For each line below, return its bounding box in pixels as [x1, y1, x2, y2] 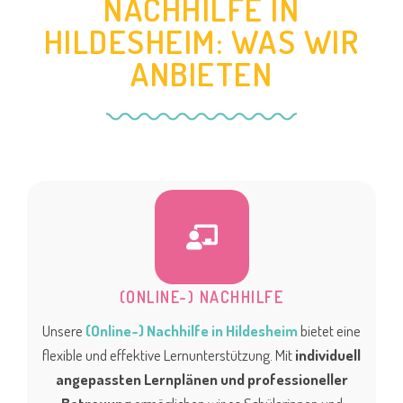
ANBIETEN [130, 53, 273, 95]
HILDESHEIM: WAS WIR [43, 21, 360, 63]
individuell [295, 345, 361, 365]
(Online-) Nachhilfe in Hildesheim [85, 321, 298, 341]
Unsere [42, 321, 85, 341]
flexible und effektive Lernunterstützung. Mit [42, 345, 295, 365]
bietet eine [298, 321, 361, 341]
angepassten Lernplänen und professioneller [55, 370, 348, 390]
